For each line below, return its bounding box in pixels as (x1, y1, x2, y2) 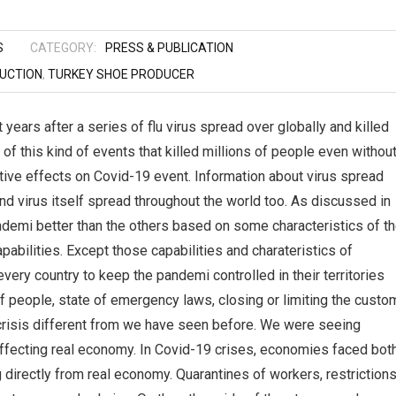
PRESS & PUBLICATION (105, 41, 233, 55)
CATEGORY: (30, 41, 96, 55)
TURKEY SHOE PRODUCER (48, 67, 194, 81)
